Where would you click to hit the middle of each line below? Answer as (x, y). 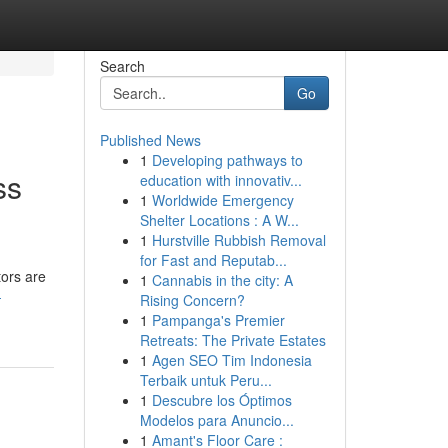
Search (122, 66)
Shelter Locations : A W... (219, 220)
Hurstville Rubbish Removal (238, 240)
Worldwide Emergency (222, 200)
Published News (150, 140)
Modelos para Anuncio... (216, 420)
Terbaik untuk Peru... (205, 380)
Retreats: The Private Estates (232, 340)
